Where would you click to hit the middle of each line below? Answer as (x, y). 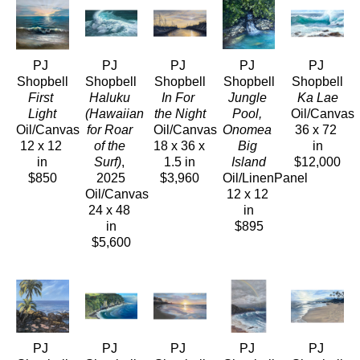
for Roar (109, 129)
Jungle (247, 97)
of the (109, 145)
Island (249, 162)
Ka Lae (317, 97)
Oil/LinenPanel (265, 178)
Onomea (247, 129)
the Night (180, 113)
